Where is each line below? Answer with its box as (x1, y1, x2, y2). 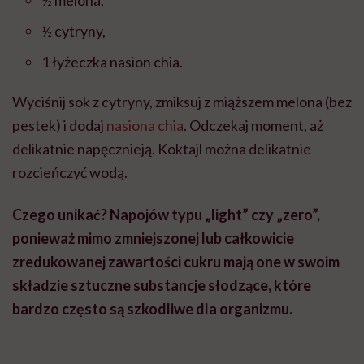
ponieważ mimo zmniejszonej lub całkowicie (12, 229, 294, 248)
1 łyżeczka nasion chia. (41, 53, 183, 71)
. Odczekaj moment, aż (184, 116, 323, 135)
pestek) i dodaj (12, 116, 106, 135)
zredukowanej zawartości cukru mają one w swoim (12, 253, 340, 271)
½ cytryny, (41, 22, 106, 41)
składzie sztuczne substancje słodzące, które (12, 276, 311, 295)
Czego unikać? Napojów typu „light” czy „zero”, (12, 206, 320, 224)
